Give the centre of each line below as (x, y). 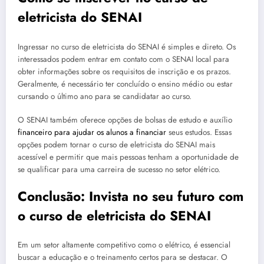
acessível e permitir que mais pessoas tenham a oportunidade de (128, 157)
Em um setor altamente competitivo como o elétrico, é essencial (124, 245)
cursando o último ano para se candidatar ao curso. (105, 96)
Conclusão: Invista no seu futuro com (131, 196)
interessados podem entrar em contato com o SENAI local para (123, 59)
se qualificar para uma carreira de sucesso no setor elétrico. (119, 169)
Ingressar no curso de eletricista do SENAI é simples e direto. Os (127, 47)
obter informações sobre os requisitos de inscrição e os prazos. (124, 71)
